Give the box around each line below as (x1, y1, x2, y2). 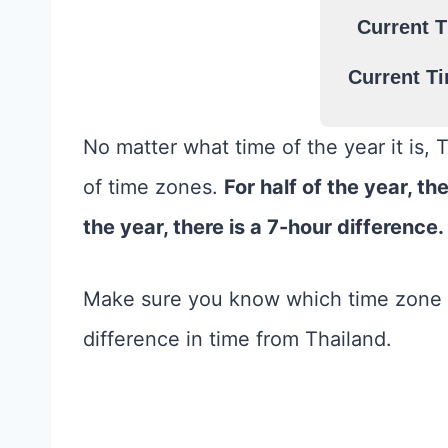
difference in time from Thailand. (83, 327, 392, 351)
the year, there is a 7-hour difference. (83, 215, 444, 239)
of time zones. (83, 175, 224, 199)
